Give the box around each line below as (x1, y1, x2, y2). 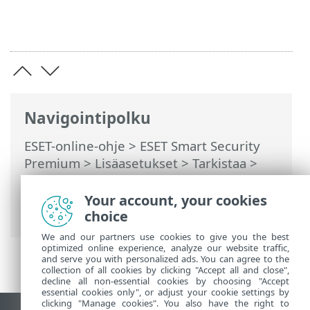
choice (84, 207, 128, 226)
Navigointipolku (24, 107, 151, 129)
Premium (24, 154, 80, 172)
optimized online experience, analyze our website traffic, (42, 241, 289, 254)
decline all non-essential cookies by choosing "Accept (42, 275, 289, 287)
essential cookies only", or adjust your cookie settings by (42, 286, 289, 298)
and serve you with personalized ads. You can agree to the (42, 253, 289, 265)
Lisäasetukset (95, 154, 178, 172)
